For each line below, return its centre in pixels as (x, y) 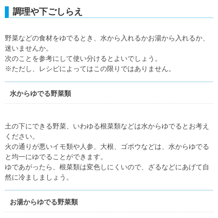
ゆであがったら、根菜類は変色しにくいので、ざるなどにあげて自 (107, 167)
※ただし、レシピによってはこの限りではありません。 (90, 69)
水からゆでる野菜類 (40, 93)
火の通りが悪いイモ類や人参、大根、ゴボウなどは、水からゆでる (107, 146)
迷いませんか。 (29, 48)
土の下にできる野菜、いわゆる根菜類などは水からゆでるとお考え (107, 126)
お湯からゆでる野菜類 (44, 202)
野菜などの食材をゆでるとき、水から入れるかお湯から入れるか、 (107, 38)
